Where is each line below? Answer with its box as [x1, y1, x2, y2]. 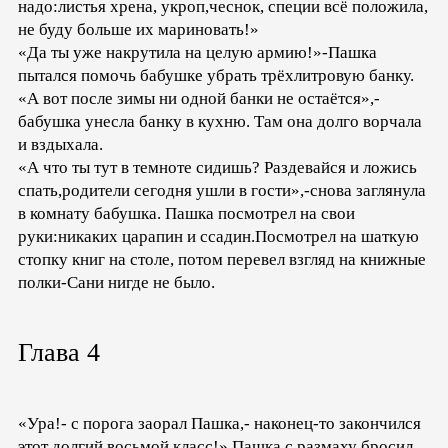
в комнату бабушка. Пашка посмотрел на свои [18, 203, 355, 223]
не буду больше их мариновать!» [18, 19, 259, 39]
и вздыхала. [18, 134, 103, 154]
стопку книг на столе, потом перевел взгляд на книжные [18, 249, 426, 269]
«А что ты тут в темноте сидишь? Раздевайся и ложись [18, 157, 417, 177]
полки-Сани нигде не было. [18, 272, 215, 292]
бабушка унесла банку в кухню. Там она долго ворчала [18, 111, 422, 131]
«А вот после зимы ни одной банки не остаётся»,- [18, 88, 380, 108]
